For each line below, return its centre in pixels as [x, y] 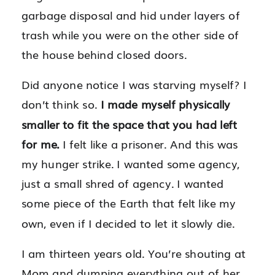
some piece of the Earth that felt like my [129, 203]
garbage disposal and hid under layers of [131, 15]
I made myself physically [165, 104]
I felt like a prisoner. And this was [149, 144]
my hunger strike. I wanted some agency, [131, 164]
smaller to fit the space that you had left [130, 124]
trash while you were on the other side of [130, 35]
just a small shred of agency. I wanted [122, 184]
